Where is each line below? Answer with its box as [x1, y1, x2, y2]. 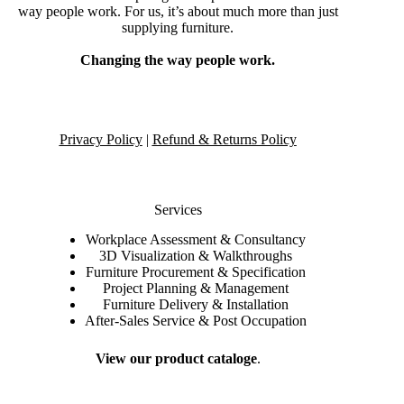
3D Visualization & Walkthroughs [99, 247, 293, 263]
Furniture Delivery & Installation [103, 296, 289, 312]
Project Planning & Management [103, 280, 289, 296]
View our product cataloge [95, 350, 257, 366]
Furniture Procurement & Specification [86, 263, 307, 280]
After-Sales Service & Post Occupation [85, 312, 308, 328]
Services [153, 202, 202, 218]
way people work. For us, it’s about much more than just [17, 4, 338, 20]
